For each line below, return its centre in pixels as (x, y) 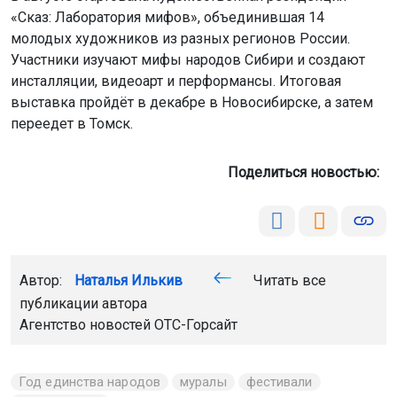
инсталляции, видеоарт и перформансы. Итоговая (176, 81)
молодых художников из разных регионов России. (180, 38)
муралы (203, 381)
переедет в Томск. (72, 123)
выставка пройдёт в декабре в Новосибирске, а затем (192, 102)
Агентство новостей (87, 324)
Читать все (288, 280)
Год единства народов (90, 381)
